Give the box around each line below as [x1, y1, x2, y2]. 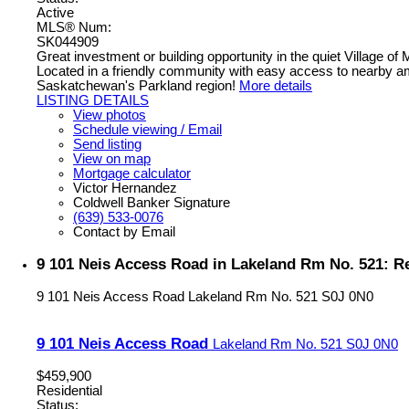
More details [239, 78, 312, 93]
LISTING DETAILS [37, 92, 149, 108]
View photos [73, 107, 146, 122]
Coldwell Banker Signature [73, 194, 230, 210]
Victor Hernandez [73, 180, 177, 195]
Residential [37, 383, 102, 399]
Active [37, 5, 74, 20]
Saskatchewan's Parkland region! [37, 78, 236, 93]
